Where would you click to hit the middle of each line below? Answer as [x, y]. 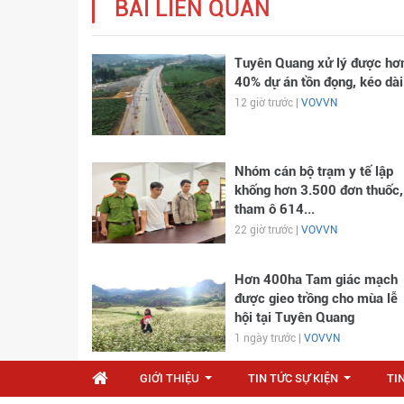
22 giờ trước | [267, 230]
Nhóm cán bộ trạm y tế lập [313, 171]
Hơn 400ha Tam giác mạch [316, 280]
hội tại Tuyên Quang [294, 317]
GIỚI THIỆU [170, 378]
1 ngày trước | [269, 338]
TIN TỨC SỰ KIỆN [293, 378]
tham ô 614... [274, 209]
